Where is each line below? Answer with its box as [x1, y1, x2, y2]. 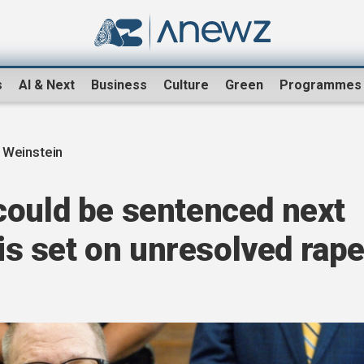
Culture [163, 77, 209, 93]
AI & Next [19, 77, 75, 93]
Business [91, 77, 147, 93]
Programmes [279, 77, 362, 93]
